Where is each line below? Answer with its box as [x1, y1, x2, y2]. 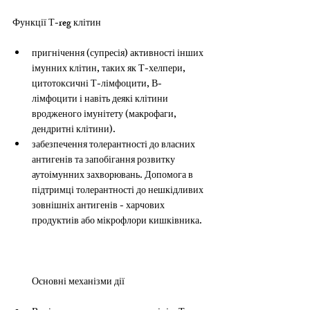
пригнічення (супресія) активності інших [32, 45, 206, 63]
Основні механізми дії [32, 273, 125, 291]
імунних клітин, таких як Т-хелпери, [32, 60, 188, 78]
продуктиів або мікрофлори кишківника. [32, 212, 204, 230]
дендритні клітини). [32, 121, 118, 139]
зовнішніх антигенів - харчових [32, 197, 167, 215]
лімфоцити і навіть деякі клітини [32, 91, 170, 109]
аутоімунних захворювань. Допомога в [32, 167, 195, 185]
